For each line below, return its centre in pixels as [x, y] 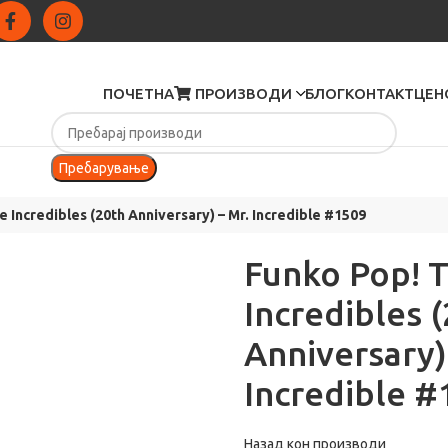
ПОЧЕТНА [139, 93]
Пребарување [103, 168]
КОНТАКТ [380, 93]
